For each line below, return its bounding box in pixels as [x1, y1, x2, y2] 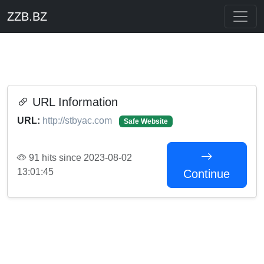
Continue [183, 167, 230, 180]
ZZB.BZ [7, 10, 47, 23]
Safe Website [123, 117, 168, 126]
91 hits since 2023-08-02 [27, 153, 132, 163]
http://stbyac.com [42, 115, 114, 126]
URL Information [29, 95, 118, 108]
